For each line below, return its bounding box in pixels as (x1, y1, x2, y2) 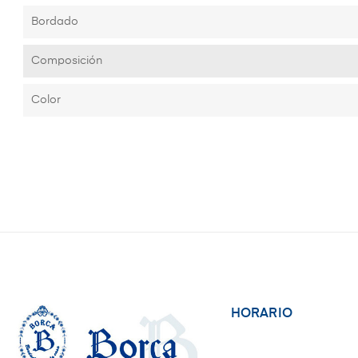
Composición (31, 55, 102, 67)
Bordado (31, 16, 78, 28)
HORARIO (230, 308, 292, 321)
